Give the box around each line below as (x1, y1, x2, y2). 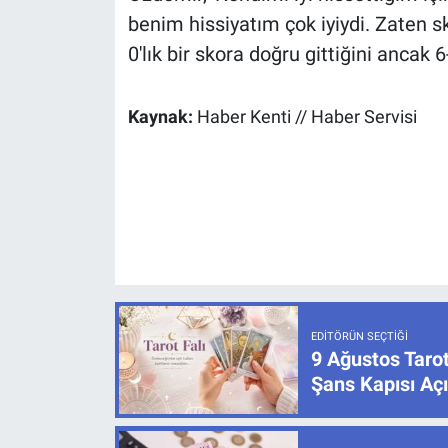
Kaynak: (127, 107, 197, 128)
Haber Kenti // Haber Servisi (196, 107, 417, 128)
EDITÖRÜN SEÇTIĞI (310, 330, 408, 344)
